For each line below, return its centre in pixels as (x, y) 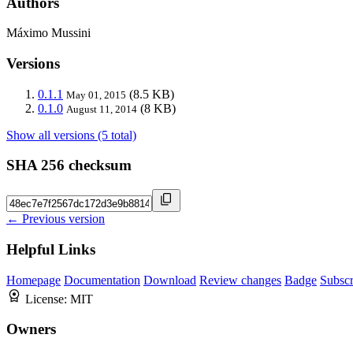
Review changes (240, 280)
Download (170, 280)
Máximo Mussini (48, 33)
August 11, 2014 (102, 109)
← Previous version (56, 219)
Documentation (102, 280)
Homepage (33, 280)
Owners (31, 329)
